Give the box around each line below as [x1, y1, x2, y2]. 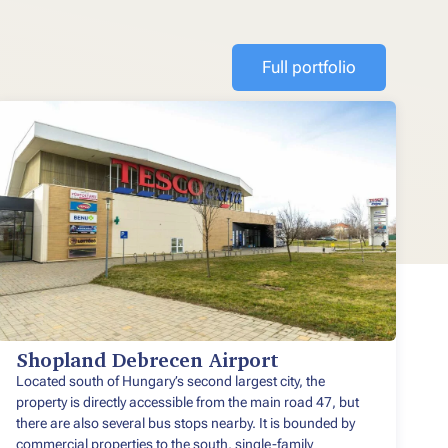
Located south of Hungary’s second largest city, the [16, 373, 325, 390]
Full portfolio [262, 57, 356, 78]
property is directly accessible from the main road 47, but [16, 394, 359, 411]
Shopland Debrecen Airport [16, 351, 279, 372]
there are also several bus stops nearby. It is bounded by [16, 415, 355, 432]
